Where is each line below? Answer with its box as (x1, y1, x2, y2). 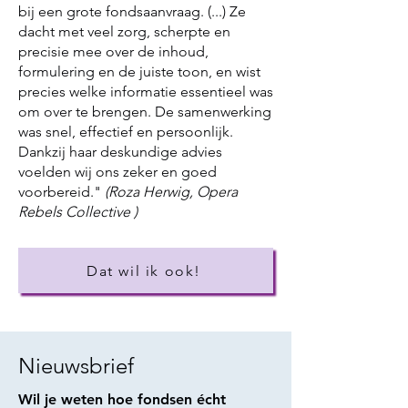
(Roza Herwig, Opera (105, 183, 238, 200)
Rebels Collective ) (18, 203, 138, 220)
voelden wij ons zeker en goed (18, 163, 217, 180)
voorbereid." (18, 183, 105, 200)
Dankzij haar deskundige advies (18, 143, 222, 160)
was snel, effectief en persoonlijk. (18, 123, 233, 140)
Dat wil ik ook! (87, 261, 201, 280)
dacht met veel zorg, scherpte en (18, 23, 230, 40)
